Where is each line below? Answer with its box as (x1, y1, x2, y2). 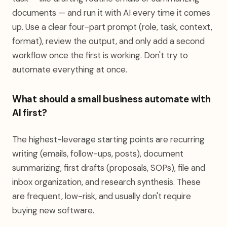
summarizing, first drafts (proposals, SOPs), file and (12, 162, 205, 173)
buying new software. (12, 205, 94, 216)
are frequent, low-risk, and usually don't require (12, 191, 191, 202)
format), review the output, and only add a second (12, 35, 205, 47)
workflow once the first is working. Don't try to (12, 50, 188, 61)
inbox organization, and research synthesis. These (12, 176, 201, 187)
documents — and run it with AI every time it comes (12, 7, 210, 18)
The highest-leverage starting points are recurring (12, 134, 205, 145)
